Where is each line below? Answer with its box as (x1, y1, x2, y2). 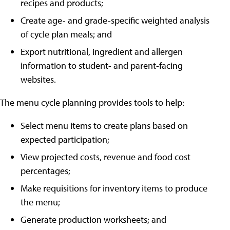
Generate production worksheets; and (21, 214, 166, 226)
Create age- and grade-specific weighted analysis (21, 14, 209, 27)
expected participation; (21, 133, 109, 146)
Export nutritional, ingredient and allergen (21, 46, 183, 58)
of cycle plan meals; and (21, 28, 112, 41)
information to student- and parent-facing (21, 60, 183, 72)
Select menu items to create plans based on (21, 120, 188, 132)
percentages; (21, 165, 70, 177)
